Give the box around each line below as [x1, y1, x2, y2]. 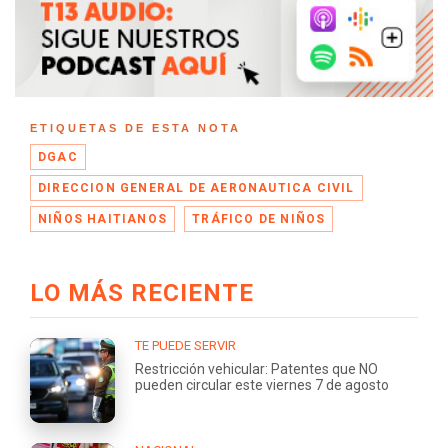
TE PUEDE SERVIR [135, 337, 236, 353]
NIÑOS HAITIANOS [38, 211, 167, 226]
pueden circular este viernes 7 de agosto [135, 376, 389, 393]
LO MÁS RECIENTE [30, 278, 254, 307]
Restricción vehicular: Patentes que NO [135, 360, 378, 377]
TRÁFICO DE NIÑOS [192, 211, 326, 226]
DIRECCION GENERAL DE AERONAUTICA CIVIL [38, 180, 355, 195]
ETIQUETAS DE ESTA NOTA [30, 121, 241, 134]
